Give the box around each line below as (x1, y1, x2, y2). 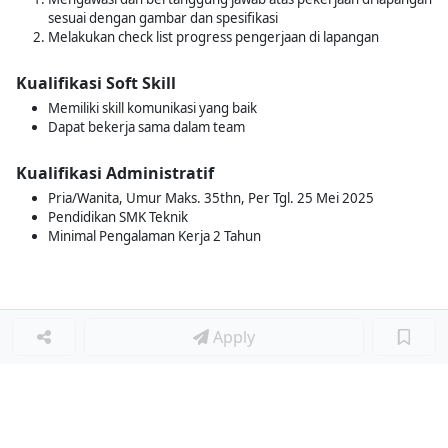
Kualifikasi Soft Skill (16, 72, 176, 94)
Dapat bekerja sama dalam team (48, 118, 245, 136)
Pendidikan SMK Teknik (48, 208, 188, 226)
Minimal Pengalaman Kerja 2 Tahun (48, 227, 261, 245)
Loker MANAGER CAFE (20, 412, 158, 430)
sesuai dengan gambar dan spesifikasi (48, 9, 278, 27)
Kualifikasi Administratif (16, 162, 214, 184)
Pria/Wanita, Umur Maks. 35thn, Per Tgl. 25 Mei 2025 (48, 189, 374, 207)
